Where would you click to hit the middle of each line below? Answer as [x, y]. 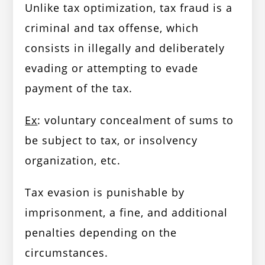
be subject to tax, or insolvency [112, 140]
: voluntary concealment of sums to [136, 120]
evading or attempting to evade [112, 68]
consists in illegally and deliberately [125, 48]
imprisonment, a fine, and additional [127, 213]
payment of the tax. [79, 88]
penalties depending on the [101, 233]
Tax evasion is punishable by [105, 193]
